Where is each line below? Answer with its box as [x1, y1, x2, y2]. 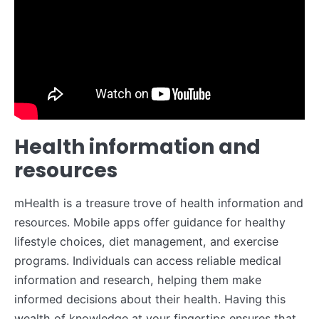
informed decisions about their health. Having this [14, 292, 286, 307]
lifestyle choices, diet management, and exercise [14, 234, 278, 249]
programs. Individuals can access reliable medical [14, 253, 281, 268]
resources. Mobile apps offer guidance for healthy [14, 215, 286, 230]
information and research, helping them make [14, 273, 261, 288]
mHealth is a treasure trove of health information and [14, 196, 303, 211]
